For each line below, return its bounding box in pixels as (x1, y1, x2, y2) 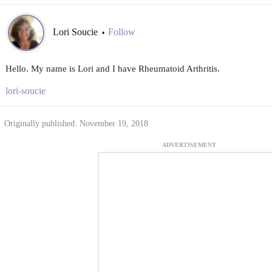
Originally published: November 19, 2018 (4, 118, 148, 128)
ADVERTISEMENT (162, 141, 216, 149)
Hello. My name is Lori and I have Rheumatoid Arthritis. (5, 63, 220, 73)
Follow (107, 27, 135, 38)
